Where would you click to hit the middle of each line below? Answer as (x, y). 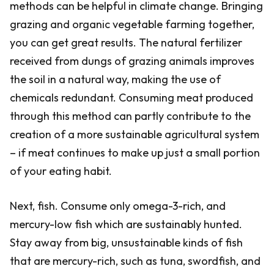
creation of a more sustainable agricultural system (135, 134)
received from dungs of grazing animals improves (132, 61)
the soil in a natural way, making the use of (115, 79)
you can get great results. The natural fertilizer (126, 43)
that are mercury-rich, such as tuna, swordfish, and (135, 261)
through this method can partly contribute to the (130, 116)
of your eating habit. (61, 171)
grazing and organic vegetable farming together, (132, 24)
